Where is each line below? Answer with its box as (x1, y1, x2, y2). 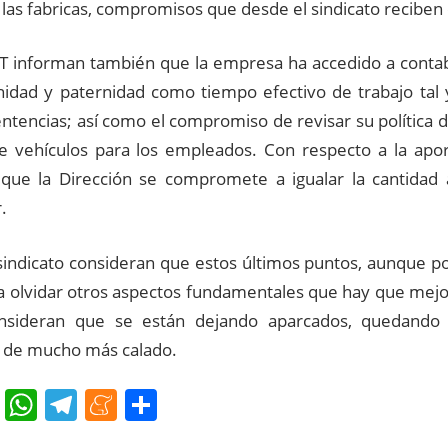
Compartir (157, 383, 309, 426)
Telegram (77, 383, 218, 426)
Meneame (117, 383, 268, 426)
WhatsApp (37, 383, 191, 426)
